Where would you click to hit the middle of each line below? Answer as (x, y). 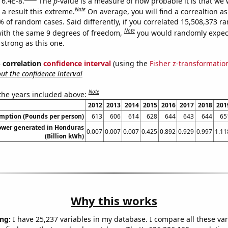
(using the (130, 63)
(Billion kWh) (64, 136)
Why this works (114, 201)
